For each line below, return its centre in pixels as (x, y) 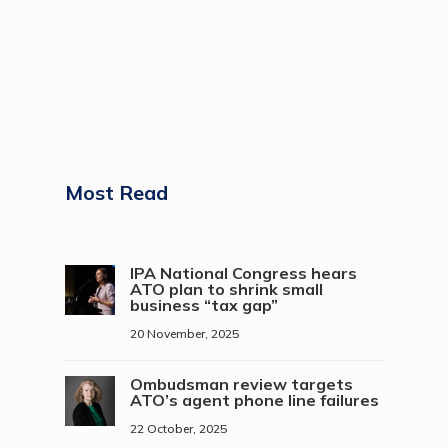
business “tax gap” (203, 305)
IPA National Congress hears (243, 273)
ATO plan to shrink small (226, 289)
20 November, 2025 (184, 334)
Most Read (116, 193)
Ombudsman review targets (241, 384)
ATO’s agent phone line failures (254, 400)
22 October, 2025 (178, 429)
